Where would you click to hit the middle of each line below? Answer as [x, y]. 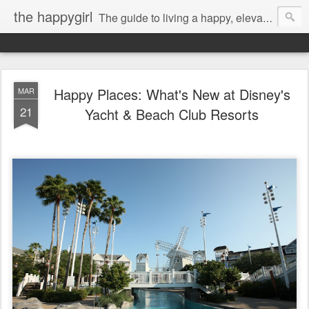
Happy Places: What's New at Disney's [172, 94]
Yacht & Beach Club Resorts [172, 114]
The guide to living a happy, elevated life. [181, 18]
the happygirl [53, 16]
